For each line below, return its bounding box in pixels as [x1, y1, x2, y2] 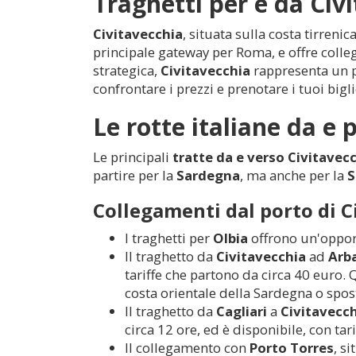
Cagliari [216, 301, 267, 320]
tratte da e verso [172, 147, 288, 166]
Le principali [93, 147, 172, 166]
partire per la [93, 165, 176, 184]
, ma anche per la [240, 165, 347, 184]
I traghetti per [125, 228, 213, 247]
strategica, [93, 60, 161, 79]
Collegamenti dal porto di [93, 196, 341, 223]
